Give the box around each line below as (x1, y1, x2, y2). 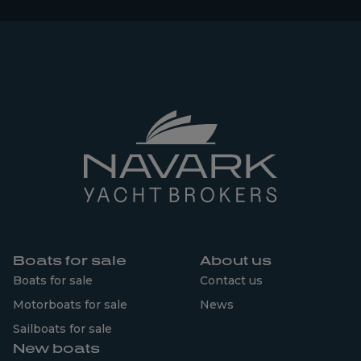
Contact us (200, 273, 263, 288)
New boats (13, 340, 100, 356)
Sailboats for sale (13, 322, 112, 336)
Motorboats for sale (13, 297, 127, 312)
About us (200, 252, 272, 268)
